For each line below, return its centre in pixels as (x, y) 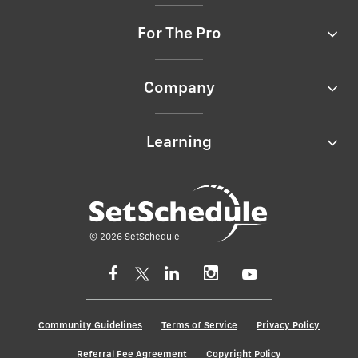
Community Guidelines (90, 325)
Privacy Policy (288, 325)
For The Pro (179, 33)
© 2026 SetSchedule (135, 236)
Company (179, 88)
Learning (179, 142)
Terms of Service (199, 325)
